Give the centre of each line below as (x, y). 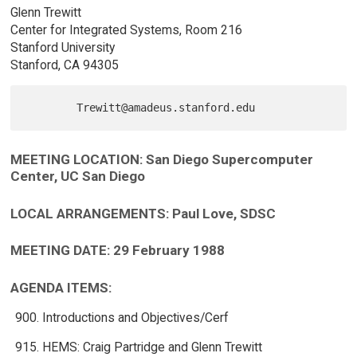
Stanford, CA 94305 (64, 65)
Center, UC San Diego (77, 176)
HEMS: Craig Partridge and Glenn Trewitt (152, 347)
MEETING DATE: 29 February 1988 (117, 251)
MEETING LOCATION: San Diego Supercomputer (161, 159)
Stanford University (62, 48)
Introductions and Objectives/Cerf (135, 317)
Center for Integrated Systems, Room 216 (126, 30)
